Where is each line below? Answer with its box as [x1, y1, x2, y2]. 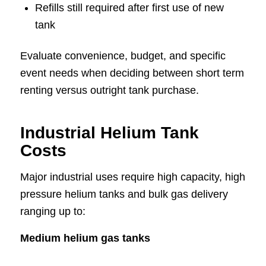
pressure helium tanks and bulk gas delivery [20, 188, 228, 201]
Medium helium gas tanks [20, 232, 150, 244]
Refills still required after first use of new [34, 2, 224, 14]
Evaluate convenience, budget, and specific [20, 50, 226, 62]
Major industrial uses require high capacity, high [20, 171, 245, 183]
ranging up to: [20, 205, 85, 218]
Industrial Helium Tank [20, 123, 199, 142]
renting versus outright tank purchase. [20, 84, 199, 97]
